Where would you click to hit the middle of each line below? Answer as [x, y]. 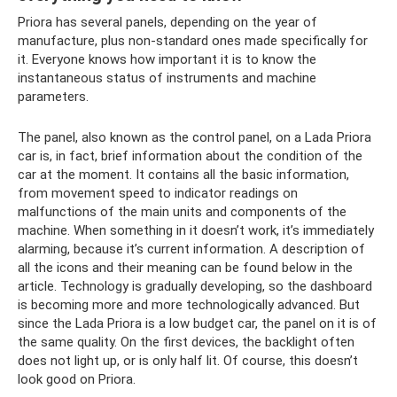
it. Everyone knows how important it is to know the [167, 59]
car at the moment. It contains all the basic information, [183, 174]
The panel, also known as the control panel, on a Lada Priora [195, 137]
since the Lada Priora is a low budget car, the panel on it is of [197, 323]
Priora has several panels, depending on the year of [167, 22]
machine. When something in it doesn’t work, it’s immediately [196, 230]
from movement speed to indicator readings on [158, 193]
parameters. [53, 96]
